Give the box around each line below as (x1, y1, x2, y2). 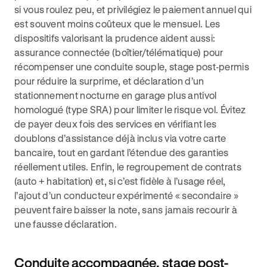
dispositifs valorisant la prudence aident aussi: (14, 32, 216, 44)
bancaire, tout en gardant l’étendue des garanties (14, 147, 229, 158)
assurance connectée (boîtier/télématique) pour (14, 46, 223, 58)
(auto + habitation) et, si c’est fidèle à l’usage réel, (14, 175, 226, 187)
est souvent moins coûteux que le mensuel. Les (14, 18, 221, 29)
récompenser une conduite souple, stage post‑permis (14, 61, 249, 72)
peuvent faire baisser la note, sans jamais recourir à (14, 204, 237, 215)
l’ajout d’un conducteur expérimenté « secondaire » (14, 190, 238, 201)
